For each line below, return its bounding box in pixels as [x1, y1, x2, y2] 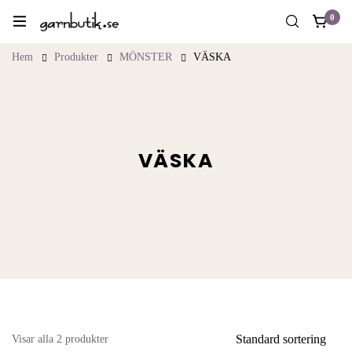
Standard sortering [236, 332, 326, 346]
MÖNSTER [119, 50, 172, 63]
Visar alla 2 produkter [12, 332, 108, 345]
